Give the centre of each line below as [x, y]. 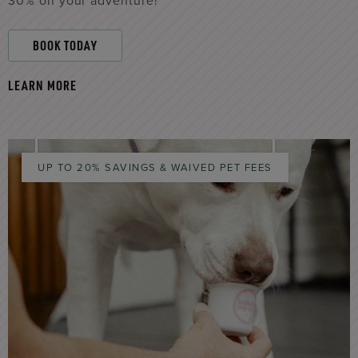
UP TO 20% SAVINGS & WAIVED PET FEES [155, 167]
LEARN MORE [42, 85]
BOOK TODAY [65, 45]
